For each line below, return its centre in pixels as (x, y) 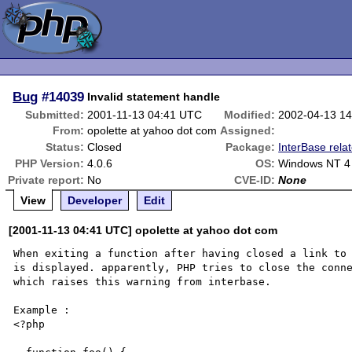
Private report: (46, 180)
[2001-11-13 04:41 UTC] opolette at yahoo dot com (143, 230)
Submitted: (55, 115)
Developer (95, 200)
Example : (42, 310)
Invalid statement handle (154, 97)
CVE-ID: (255, 180)
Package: (251, 147)
